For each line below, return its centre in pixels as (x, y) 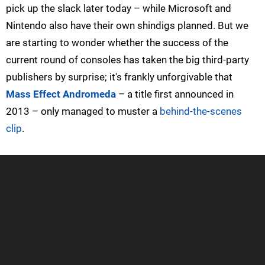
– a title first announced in (175, 94)
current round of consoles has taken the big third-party (127, 60)
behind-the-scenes (201, 112)
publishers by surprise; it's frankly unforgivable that (119, 77)
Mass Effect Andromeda (61, 94)
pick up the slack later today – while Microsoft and (119, 9)
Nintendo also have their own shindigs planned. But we (127, 26)
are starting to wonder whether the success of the (117, 43)
